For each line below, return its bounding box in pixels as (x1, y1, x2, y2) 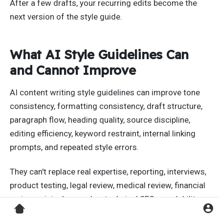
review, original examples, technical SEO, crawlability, (10, 194, 200, 204)
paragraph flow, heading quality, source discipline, (10, 115, 190, 125)
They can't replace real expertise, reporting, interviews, (10, 167, 206, 177)
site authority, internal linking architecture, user (10, 208, 180, 218)
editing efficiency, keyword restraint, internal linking (10, 129, 196, 139)
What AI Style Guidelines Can (10, 46, 189, 62)
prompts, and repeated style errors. (10, 142, 139, 153)
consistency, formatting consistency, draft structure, (10, 101, 202, 111)
